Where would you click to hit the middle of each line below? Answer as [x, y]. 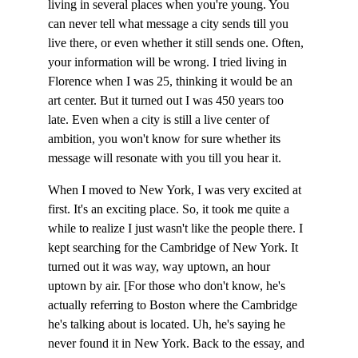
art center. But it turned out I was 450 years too [167, 100]
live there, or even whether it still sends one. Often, [177, 43]
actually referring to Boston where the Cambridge [174, 305]
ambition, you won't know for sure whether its [166, 139]
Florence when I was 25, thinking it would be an [172, 81]
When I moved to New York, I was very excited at [176, 190]
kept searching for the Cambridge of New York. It [175, 247]
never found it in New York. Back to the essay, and [178, 343]
